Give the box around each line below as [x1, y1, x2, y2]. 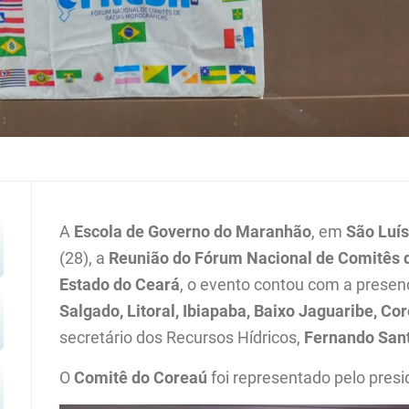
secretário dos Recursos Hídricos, [59, 327, 305, 347]
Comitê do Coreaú [74, 367, 208, 387]
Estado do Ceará [59, 274, 181, 294]
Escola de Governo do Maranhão [74, 221, 312, 241]
